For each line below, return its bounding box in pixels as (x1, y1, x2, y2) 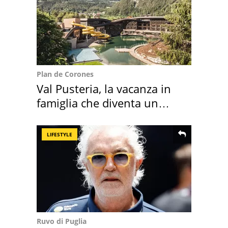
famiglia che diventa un (37, 95, 158, 111)
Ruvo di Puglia (37, 216, 87, 226)
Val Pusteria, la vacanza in (37, 81, 171, 97)
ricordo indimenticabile (37, 109, 157, 125)
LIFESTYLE (47, 131, 72, 138)
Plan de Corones (37, 69, 94, 79)
